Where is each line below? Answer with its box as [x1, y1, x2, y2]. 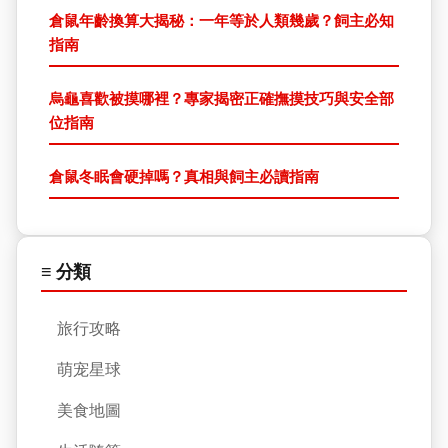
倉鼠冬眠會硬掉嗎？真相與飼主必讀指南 [49, 167, 319, 186]
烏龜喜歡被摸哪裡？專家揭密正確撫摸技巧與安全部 [49, 89, 394, 108]
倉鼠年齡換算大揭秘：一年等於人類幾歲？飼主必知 [49, 11, 394, 30]
